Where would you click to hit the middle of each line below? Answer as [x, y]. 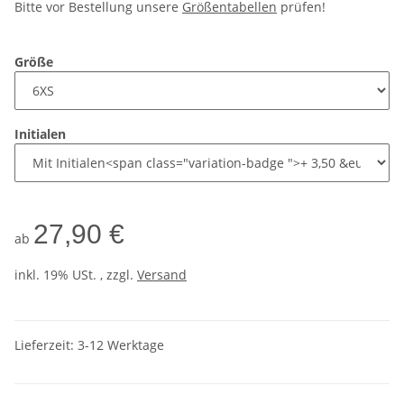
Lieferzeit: [46, 344]
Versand [162, 274]
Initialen [42, 133]
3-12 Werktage [121, 344]
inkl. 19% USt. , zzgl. [76, 274]
